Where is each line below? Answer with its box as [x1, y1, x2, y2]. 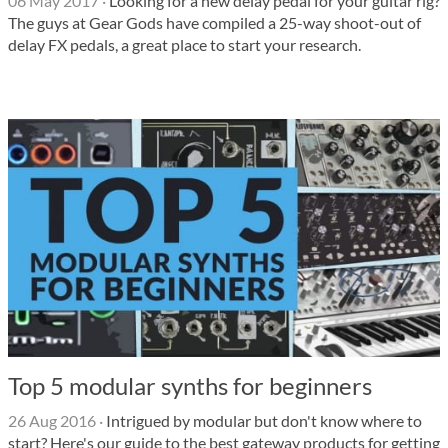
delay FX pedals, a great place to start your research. [8, 35, 361, 54]
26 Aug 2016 [8, 411, 96, 430]
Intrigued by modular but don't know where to [103, 411, 422, 430]
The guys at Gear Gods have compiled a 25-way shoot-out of [8, 13, 421, 32]
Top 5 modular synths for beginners [8, 371, 372, 400]
